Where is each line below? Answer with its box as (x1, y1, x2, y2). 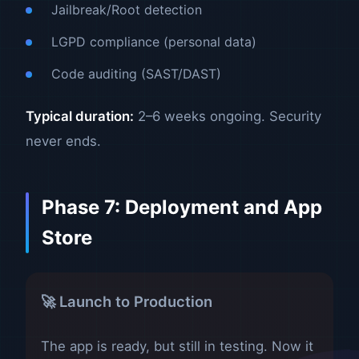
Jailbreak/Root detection (51, 2, 202, 18)
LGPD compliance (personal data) (51, 34, 256, 50)
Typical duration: (26, 108, 134, 125)
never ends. (26, 133, 101, 150)
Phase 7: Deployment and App (42, 196, 322, 220)
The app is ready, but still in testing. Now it (41, 338, 314, 355)
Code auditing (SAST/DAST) (51, 66, 221, 83)
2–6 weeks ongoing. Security (134, 108, 321, 125)
